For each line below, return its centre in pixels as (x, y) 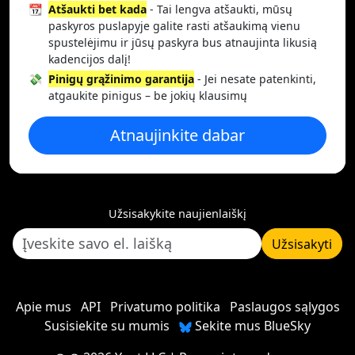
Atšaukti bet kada (97, 9)
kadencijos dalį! (90, 59)
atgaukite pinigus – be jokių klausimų (148, 95)
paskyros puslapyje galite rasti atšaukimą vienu (174, 26)
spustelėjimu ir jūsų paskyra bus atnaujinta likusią (183, 42)
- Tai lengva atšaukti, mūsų (219, 9)
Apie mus (43, 307)
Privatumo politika (165, 307)
